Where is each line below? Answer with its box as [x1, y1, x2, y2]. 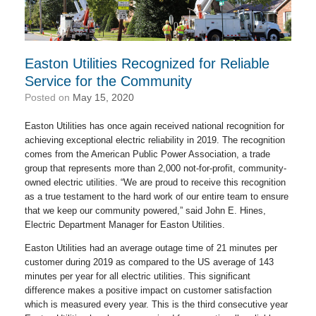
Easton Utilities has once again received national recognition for [25, 120, 284, 131]
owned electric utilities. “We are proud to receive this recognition [25, 176, 286, 188]
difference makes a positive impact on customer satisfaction [25, 284, 272, 296]
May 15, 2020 [73, 91, 134, 103]
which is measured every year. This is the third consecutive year [25, 298, 288, 310]
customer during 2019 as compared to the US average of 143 [25, 256, 274, 267]
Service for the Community [25, 73, 192, 89]
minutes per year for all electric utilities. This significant [25, 270, 250, 281]
